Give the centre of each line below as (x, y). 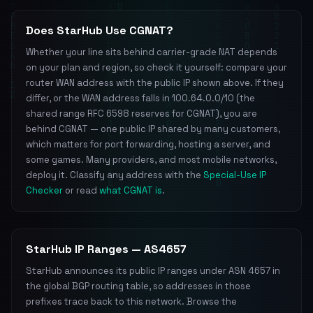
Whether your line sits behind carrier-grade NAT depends (152, 52)
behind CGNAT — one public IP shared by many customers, (153, 129)
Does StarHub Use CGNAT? (100, 30)
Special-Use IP (235, 175)
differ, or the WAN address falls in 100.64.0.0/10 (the (140, 98)
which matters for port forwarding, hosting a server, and (148, 144)
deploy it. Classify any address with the (115, 175)
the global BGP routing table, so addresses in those (138, 286)
